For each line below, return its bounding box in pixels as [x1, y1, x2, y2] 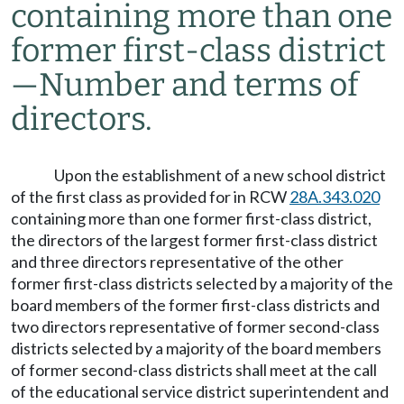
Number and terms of [39, 66, 358, 104]
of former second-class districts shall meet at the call [11, 360, 377, 380]
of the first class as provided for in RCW [11, 187, 289, 207]
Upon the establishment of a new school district [54, 165, 386, 185]
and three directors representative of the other [11, 252, 344, 271]
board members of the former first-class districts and [11, 295, 380, 315]
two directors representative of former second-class [11, 317, 380, 336]
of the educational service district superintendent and [11, 381, 389, 401]
